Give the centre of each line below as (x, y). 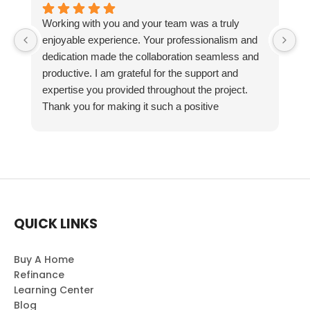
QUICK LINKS (56, 224)
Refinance (39, 275)
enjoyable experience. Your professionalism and (150, 40)
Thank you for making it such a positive (130, 106)
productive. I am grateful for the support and (140, 73)
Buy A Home (44, 259)
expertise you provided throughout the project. (145, 90)
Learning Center (54, 290)
